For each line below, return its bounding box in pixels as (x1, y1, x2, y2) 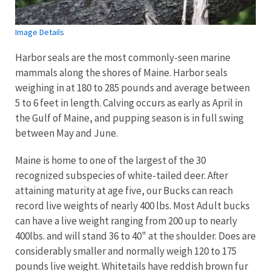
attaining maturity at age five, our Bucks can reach (15, 183, 233, 197)
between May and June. (15, 126, 118, 140)
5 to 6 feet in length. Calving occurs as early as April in (15, 96, 243, 109)
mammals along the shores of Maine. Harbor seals (15, 65, 227, 79)
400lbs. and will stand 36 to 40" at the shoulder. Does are (15, 229, 256, 243)
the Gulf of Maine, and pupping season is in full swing (15, 111, 244, 125)
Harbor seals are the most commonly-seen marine (15, 50, 230, 64)
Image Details (15, 26, 64, 38)
